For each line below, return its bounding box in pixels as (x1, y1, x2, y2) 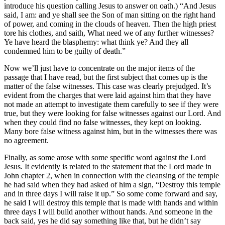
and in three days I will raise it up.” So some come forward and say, (4, 189, 217, 198)
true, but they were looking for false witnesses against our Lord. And (4, 108, 221, 118)
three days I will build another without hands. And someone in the (4, 207, 212, 216)
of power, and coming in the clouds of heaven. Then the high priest (4, 19, 216, 28)
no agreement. (4, 136, 49, 145)
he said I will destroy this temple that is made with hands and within (4, 198, 218, 207)
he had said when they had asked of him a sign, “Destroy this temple (4, 180, 220, 189)
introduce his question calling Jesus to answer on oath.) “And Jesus (4, 1, 216, 10)
